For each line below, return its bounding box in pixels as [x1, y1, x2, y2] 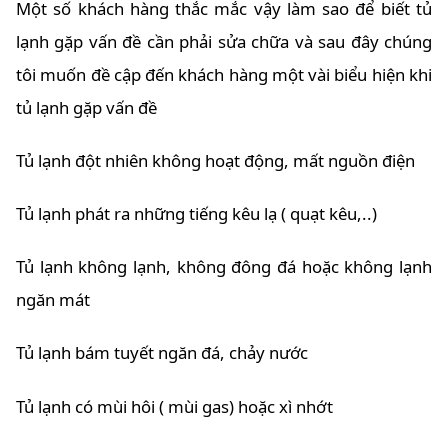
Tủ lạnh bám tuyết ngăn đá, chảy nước [16, 341, 308, 365]
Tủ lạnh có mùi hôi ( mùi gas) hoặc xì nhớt [16, 394, 333, 418]
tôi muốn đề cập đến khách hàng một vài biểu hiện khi [16, 62, 432, 86]
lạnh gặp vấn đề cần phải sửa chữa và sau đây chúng [16, 29, 432, 53]
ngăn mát [16, 288, 90, 312]
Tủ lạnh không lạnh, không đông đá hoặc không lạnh [16, 255, 432, 279]
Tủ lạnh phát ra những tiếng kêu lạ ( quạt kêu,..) [16, 202, 377, 226]
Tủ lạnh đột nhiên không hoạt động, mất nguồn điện [16, 148, 415, 172]
